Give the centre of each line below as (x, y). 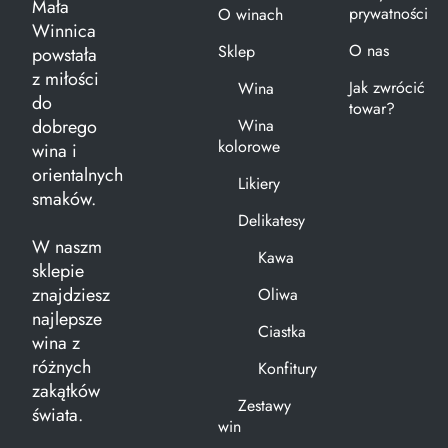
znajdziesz (71, 294)
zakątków (66, 390)
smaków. (64, 198)
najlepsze (67, 318)
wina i (54, 150)
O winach (250, 14)
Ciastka (281, 331)
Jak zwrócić (386, 87)
